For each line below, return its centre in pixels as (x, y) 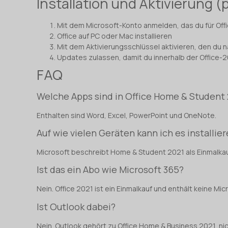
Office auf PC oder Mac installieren (115, 36)
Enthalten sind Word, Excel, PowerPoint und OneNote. (126, 115)
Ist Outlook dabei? (76, 206)
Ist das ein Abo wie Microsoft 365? (110, 170)
